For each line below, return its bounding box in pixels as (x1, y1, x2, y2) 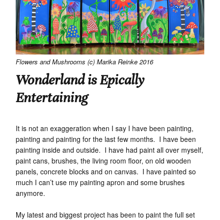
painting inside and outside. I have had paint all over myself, (16, 145, 203, 155)
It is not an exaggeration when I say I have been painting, (16, 123, 193, 134)
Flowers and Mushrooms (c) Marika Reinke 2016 (16, 57, 153, 67)
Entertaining (16, 89, 88, 107)
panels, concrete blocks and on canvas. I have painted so (16, 166, 196, 177)
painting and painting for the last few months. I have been (16, 134, 196, 144)
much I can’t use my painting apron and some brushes (16, 177, 185, 188)
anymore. (16, 188, 45, 198)
